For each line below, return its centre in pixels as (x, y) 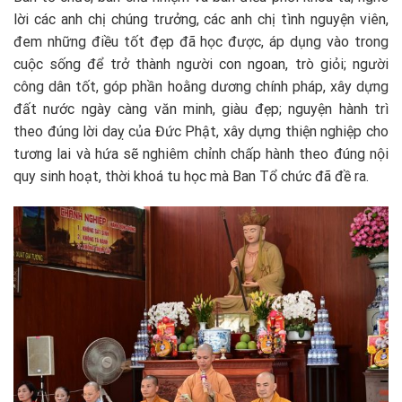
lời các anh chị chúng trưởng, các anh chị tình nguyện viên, (201, 20)
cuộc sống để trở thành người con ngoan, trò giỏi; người (201, 65)
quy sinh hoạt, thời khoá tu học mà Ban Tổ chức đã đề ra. (191, 177)
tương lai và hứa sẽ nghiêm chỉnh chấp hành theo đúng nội (201, 154)
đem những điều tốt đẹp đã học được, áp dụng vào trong (201, 42)
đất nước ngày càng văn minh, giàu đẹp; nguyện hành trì (201, 109)
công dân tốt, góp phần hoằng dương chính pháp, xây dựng (201, 87)
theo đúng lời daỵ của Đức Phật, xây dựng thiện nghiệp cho (201, 132)
